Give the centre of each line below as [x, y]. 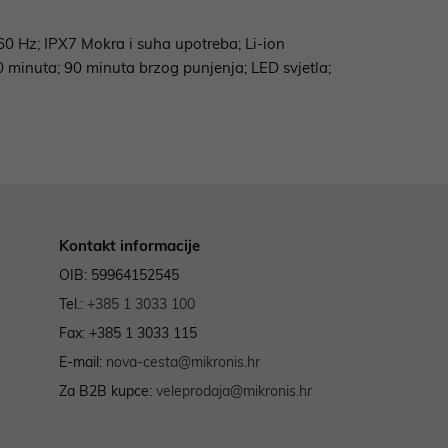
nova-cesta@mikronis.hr [182, 362]
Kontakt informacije [129, 246]
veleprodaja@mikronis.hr [233, 391]
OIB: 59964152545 [118, 275]
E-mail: [82, 362]
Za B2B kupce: [107, 391]
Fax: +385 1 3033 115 [127, 333]
